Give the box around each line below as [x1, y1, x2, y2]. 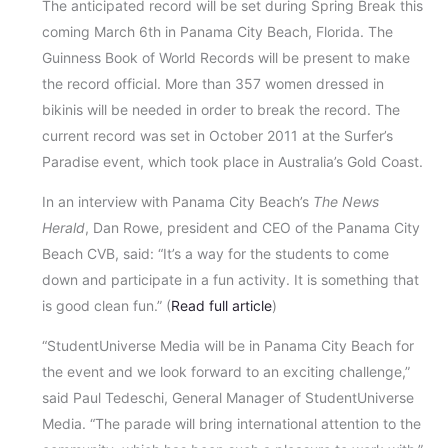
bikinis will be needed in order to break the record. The [41, 101, 400, 119]
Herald [41, 219, 85, 237]
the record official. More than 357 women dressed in [41, 75, 384, 93]
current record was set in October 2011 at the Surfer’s [41, 127, 393, 145]
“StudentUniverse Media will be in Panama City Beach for [41, 337, 414, 355]
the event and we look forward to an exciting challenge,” [41, 363, 410, 381]
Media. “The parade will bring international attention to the [41, 415, 421, 433]
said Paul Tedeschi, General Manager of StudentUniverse [41, 389, 414, 407]
